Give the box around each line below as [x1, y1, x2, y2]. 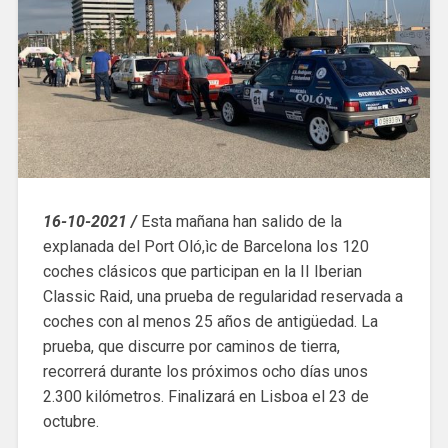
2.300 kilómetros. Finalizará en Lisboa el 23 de [42, 386, 369, 406]
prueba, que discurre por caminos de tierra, [42, 336, 340, 356]
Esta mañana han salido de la [140, 211, 342, 231]
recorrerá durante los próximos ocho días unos [42, 361, 368, 381]
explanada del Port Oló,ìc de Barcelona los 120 [42, 236, 369, 256]
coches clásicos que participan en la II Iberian [42, 261, 362, 281]
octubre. [42, 411, 99, 431]
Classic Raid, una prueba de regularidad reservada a [42, 286, 403, 306]
